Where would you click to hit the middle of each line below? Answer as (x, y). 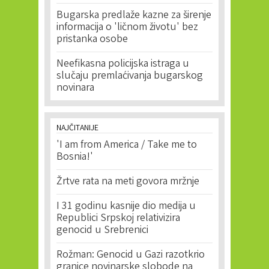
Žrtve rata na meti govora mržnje (128, 182)
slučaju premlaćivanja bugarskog (130, 76)
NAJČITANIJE (77, 128)
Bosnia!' (75, 157)
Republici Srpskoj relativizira (118, 219)
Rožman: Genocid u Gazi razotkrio (131, 255)
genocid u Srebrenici (102, 231)
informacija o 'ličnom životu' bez (127, 28)
